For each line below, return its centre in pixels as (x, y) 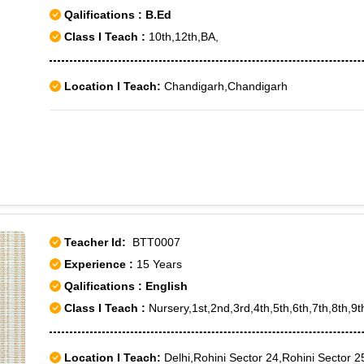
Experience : (100, 264)
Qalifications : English (124, 286)
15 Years (159, 264)
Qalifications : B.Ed (116, 15)
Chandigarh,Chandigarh (224, 86)
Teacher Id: (95, 242)
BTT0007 (153, 242)
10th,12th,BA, (182, 37)
